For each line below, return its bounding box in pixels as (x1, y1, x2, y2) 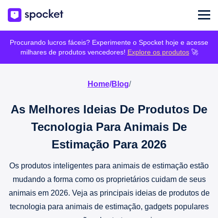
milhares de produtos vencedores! (20, 48, 127, 56)
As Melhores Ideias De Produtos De (11, 102, 207, 116)
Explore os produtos (127, 48, 189, 56)
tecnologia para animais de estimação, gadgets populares (9, 202, 209, 211)
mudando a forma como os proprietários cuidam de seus (12, 175, 206, 183)
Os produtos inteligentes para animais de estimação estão (9, 161, 209, 170)
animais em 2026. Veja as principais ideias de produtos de (8, 188, 210, 197)
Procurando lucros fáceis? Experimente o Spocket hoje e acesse (10, 38, 208, 46)
